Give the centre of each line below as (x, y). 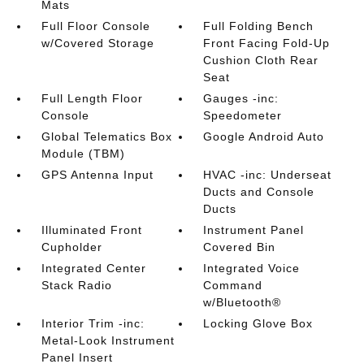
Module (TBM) (83, 154)
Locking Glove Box (258, 323)
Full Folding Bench (259, 26)
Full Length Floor (92, 98)
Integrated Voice (252, 268)
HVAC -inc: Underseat (268, 175)
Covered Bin (240, 247)
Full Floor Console (95, 26)
